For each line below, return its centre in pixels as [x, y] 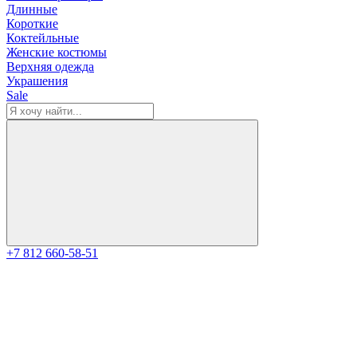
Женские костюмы [57, 52]
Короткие [32, 24]
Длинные [32, 9]
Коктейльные [43, 38]
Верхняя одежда [50, 67]
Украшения [37, 81]
